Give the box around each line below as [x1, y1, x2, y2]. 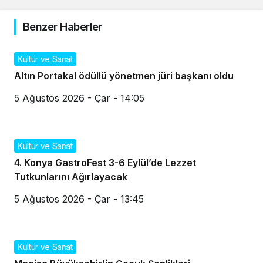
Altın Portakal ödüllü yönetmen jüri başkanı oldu [14, 70, 234, 82]
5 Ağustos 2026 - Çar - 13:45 [14, 193, 144, 205]
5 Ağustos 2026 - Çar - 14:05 [14, 92, 144, 104]
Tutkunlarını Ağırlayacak [14, 171, 127, 183]
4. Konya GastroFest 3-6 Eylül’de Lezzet [14, 157, 196, 169]
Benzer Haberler [23, 21, 102, 33]
